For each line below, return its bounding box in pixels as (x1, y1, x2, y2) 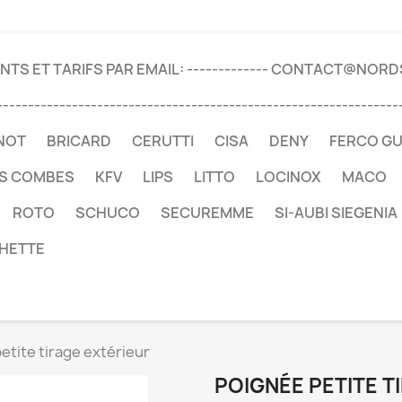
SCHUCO (75, 203, 140, 223)
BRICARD (47, 131, 111, 151)
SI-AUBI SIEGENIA (275, 203, 398, 223)
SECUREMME (161, 203, 254, 223)
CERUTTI (132, 131, 194, 151)
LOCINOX (256, 167, 321, 187)
